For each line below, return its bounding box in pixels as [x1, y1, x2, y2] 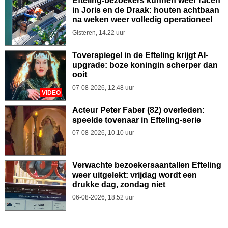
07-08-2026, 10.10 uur [72, 129, 134, 137]
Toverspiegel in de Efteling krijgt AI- [72, 51, 208, 60]
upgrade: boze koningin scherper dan [72, 61, 218, 70]
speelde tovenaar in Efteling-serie [72, 116, 201, 125]
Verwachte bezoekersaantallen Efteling [72, 161, 221, 170]
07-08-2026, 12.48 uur [72, 84, 134, 92]
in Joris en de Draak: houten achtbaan [72, 6, 219, 15]
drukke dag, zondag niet [72, 180, 165, 189]
